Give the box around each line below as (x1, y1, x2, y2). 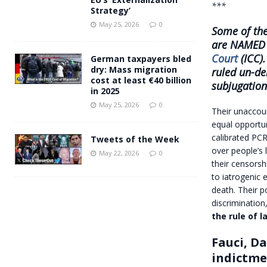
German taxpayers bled (91, 52, 191, 64)
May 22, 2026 (99, 148, 139, 157)
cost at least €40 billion (91, 74, 191, 86)
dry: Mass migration (91, 63, 177, 75)
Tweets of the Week (91, 133, 179, 145)
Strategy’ (91, 4, 131, 16)
